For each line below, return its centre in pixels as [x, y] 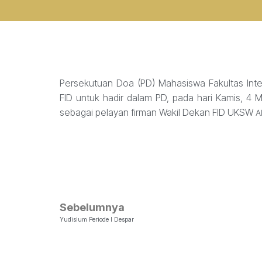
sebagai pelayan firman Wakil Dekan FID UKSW [158, 113]
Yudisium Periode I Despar [97, 220]
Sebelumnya [92, 208]
